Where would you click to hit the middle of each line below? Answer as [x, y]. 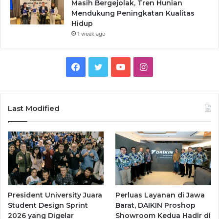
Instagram [167, 66]
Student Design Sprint [48, 206]
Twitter [117, 66]
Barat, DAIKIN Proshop [156, 206]
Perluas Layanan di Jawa [160, 195]
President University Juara [55, 195]
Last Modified [34, 108]
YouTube [142, 66]
